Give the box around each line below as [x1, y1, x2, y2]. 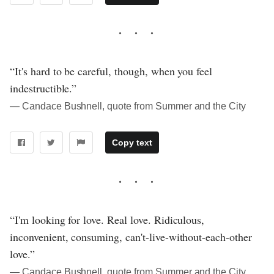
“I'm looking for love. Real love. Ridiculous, [10, 212, 205, 227]
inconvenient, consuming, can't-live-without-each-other [10, 229, 252, 244]
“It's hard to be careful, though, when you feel [10, 63, 213, 78]
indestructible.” [10, 80, 77, 95]
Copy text [111, 137, 152, 147]
